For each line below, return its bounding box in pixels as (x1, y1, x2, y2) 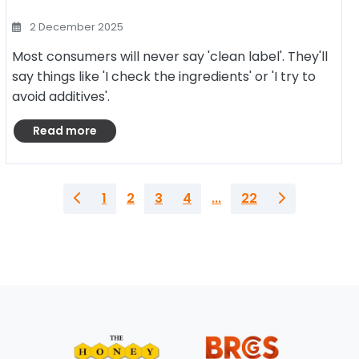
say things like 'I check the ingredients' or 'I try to (12, 67, 316, 86)
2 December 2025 (27, 20, 124, 34)
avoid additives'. (12, 87, 110, 106)
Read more (33, 123, 97, 139)
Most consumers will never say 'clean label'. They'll (12, 47, 328, 66)
